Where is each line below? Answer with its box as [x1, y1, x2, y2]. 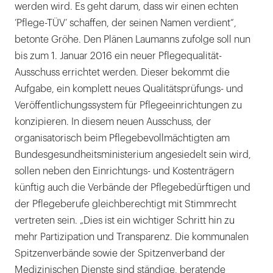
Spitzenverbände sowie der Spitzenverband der [15, 249, 225, 259]
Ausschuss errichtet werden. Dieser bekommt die [15, 68, 230, 78]
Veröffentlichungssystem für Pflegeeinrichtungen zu [15, 101, 242, 111]
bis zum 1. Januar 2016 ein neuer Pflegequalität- [15, 51, 222, 62]
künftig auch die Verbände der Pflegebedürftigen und [15, 183, 250, 193]
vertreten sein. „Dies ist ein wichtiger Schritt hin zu [15, 216, 235, 226]
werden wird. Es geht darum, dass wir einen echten [15, 2, 238, 12]
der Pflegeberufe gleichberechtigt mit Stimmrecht [15, 199, 236, 210]
